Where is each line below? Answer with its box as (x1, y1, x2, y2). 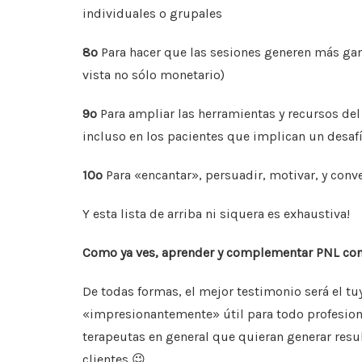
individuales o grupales (82, 6, 222, 22)
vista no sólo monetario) (82, 67, 225, 83)
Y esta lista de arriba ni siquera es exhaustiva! (82, 206, 350, 222)
